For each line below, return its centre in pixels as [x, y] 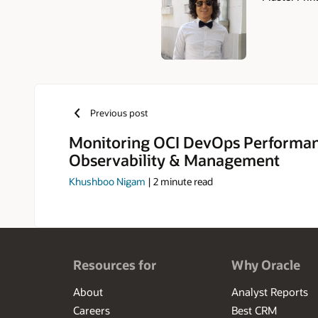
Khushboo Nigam [107, 182]
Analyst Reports [270, 292]
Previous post [119, 113]
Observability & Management [174, 159]
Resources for [114, 265]
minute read [186, 182]
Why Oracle [266, 265]
